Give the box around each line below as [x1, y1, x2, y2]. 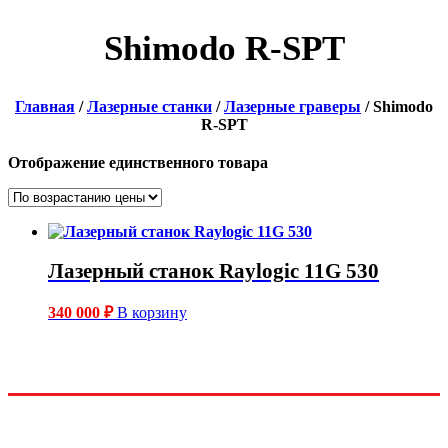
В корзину [117, 304, 187, 322]
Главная [15, 98, 75, 116]
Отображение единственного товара [8, 154, 268, 172]
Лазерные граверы [224, 98, 361, 116]
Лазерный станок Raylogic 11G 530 [48, 258, 379, 283]
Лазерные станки [87, 98, 212, 116]
